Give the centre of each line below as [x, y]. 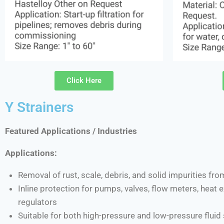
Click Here [84, 81]
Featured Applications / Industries [71, 131]
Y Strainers [39, 107]
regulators [37, 202]
